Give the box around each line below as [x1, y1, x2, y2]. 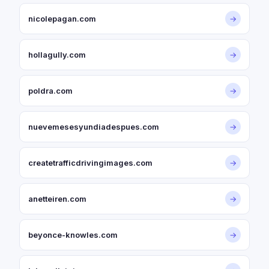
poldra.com [28, 86, 73, 95]
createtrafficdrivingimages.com [28, 158, 153, 168]
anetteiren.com [28, 194, 86, 204]
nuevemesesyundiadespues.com [28, 122, 159, 131]
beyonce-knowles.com [28, 230, 118, 240]
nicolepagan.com [28, 14, 96, 23]
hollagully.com [28, 50, 86, 59]
